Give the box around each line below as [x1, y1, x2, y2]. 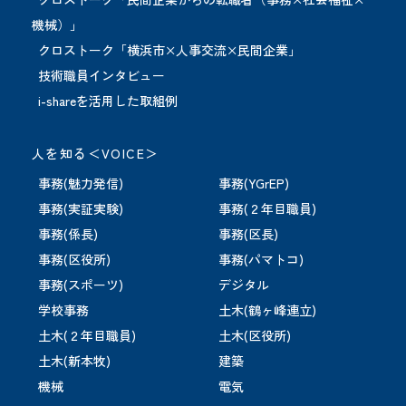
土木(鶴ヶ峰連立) [218, 300, 316, 319]
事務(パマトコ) [218, 249, 304, 268]
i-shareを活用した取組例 [38, 91, 178, 110]
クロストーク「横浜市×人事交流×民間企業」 [38, 40, 301, 59]
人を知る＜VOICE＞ [32, 143, 159, 162]
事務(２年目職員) [218, 198, 316, 217]
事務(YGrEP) [218, 173, 289, 192]
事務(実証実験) [38, 198, 123, 217]
